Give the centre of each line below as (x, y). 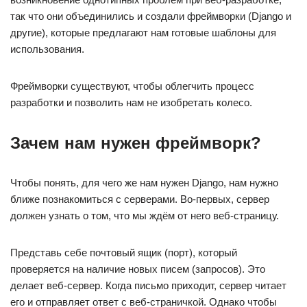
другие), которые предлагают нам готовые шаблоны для (143, 33)
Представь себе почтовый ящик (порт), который (124, 253)
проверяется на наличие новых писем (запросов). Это (138, 269)
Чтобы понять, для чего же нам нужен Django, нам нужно (144, 183)
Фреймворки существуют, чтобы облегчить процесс (132, 86)
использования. (47, 49)
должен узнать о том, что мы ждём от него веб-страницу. (145, 216)
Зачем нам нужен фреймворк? (136, 143)
